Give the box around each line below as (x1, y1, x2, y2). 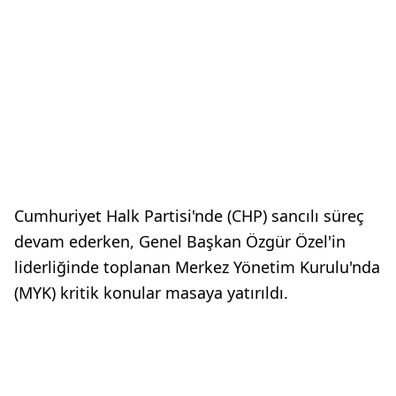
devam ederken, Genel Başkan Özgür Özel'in (14, 231, 346, 252)
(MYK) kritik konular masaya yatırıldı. (14, 282, 288, 303)
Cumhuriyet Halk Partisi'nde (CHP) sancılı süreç (14, 205, 364, 226)
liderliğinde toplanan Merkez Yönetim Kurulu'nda (14, 256, 380, 278)
